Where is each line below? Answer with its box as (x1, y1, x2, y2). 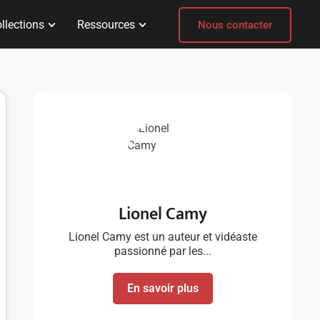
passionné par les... (114, 244, 211, 258)
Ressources (76, 18, 135, 31)
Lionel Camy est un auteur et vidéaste (69, 230, 257, 244)
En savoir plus (127, 281, 199, 295)
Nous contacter (198, 19, 272, 31)
